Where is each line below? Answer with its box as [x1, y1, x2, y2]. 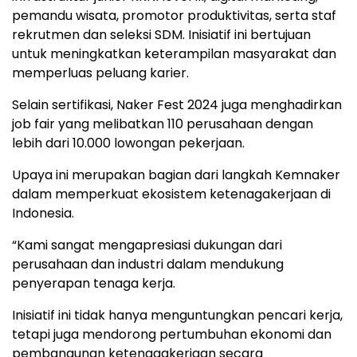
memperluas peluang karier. [12, 64, 189, 82]
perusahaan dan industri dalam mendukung [12, 255, 284, 273]
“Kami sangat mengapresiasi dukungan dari [12, 236, 282, 254]
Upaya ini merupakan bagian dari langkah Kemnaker [12, 166, 340, 184]
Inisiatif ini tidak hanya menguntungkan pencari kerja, [12, 306, 343, 324]
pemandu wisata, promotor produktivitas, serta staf [12, 6, 336, 25]
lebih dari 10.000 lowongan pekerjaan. [12, 134, 245, 152]
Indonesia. [12, 204, 74, 222]
